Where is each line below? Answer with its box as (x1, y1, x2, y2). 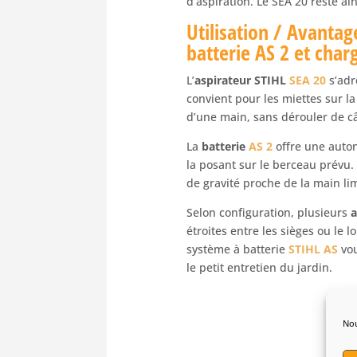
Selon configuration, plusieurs (186, 204, 351, 220)
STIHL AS (288, 241, 339, 257)
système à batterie (186, 241, 289, 257)
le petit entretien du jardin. (186, 259, 333, 275)
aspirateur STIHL (194, 72, 290, 88)
